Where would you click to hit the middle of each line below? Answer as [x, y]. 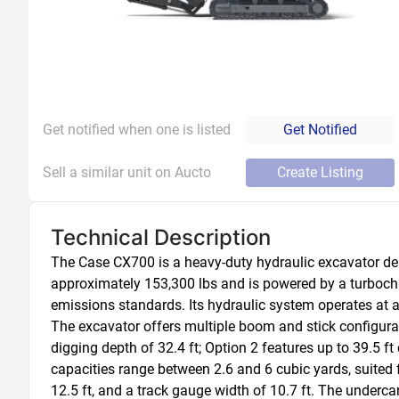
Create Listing [320, 172]
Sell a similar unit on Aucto [127, 172]
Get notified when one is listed [137, 130]
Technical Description [161, 237]
